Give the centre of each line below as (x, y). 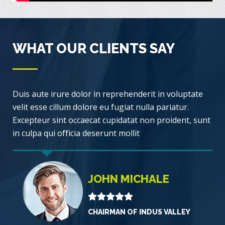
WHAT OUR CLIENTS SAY (94, 49)
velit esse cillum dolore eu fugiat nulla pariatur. (101, 107)
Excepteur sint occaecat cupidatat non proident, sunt (111, 120)
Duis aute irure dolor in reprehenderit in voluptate (108, 94)
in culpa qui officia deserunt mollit (76, 133)
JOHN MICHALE (129, 179)
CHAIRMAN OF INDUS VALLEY (139, 212)
